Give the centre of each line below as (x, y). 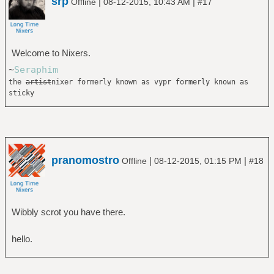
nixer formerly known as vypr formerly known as (150, 82)
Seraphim (36, 69)
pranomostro (85, 160)
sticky (21, 93)
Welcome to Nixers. (51, 53)
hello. (22, 239)
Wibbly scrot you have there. (68, 212)
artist (38, 82)
